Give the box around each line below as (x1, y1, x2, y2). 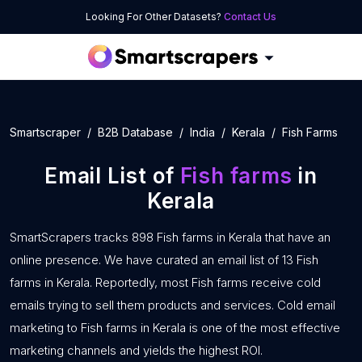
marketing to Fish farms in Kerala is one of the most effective (10, 320, 340, 335)
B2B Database (98, 125, 173, 139)
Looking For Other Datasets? (86, 11, 224, 23)
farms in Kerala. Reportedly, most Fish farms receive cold (10, 275, 321, 290)
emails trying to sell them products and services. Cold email (10, 297, 335, 313)
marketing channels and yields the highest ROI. (10, 343, 263, 358)
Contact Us (224, 11, 276, 23)
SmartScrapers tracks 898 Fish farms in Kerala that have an (10, 229, 330, 245)
